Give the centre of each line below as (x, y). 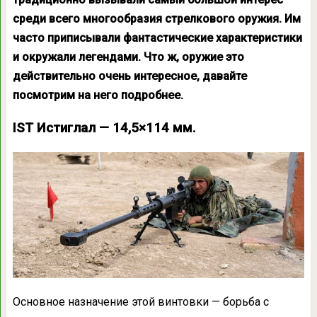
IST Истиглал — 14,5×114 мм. (104, 128)
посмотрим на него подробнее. (98, 95)
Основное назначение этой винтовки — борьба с (140, 302)
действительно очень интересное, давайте (129, 76)
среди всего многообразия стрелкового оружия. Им (156, 19)
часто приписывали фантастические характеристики (157, 38)
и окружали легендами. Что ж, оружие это (128, 57)
